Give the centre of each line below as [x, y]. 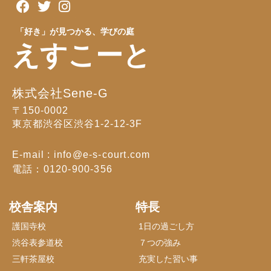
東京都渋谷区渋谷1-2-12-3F [77, 124]
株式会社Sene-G [60, 93]
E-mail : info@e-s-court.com [81, 155]
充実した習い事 [168, 259]
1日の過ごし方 [166, 227]
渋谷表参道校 [38, 243]
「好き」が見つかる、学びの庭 [75, 32]
